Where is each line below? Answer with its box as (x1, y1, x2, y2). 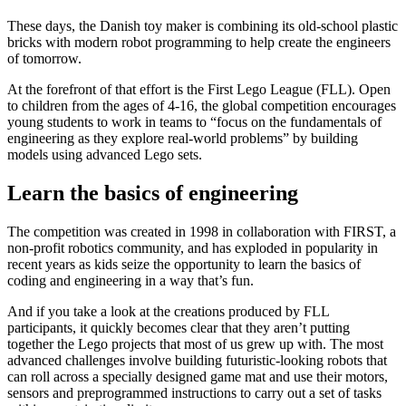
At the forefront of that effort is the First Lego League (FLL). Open (7, 82, 391, 98)
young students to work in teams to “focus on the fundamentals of (7, 114, 382, 130)
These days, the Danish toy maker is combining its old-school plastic (7, 18, 398, 34)
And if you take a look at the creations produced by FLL (7, 304, 329, 320)
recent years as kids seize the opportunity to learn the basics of (7, 256, 361, 273)
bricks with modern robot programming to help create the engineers (7, 34, 391, 51)
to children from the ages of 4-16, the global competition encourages (7, 98, 396, 114)
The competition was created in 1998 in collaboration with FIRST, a (7, 224, 396, 240)
